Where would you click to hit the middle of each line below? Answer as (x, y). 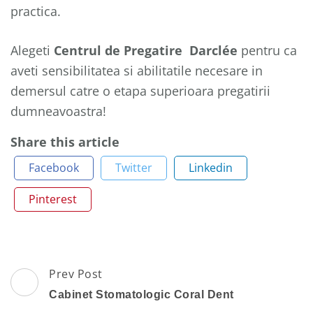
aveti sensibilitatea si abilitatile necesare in (137, 71)
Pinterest (53, 199)
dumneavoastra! (58, 111)
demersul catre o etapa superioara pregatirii (140, 91)
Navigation (61, 294)
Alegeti (32, 50)
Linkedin (211, 168)
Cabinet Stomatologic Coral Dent (141, 294)
